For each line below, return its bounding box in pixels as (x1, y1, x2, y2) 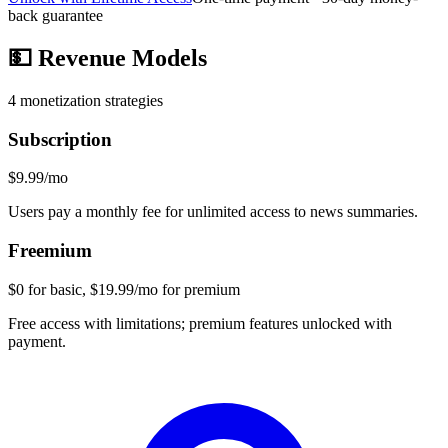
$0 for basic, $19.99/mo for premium (8, 280, 240, 298)
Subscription (8, 128, 112, 150)
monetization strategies (16, 91, 163, 109)
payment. (8, 332, 66, 350)
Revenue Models (32, 45, 207, 72)
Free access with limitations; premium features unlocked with (8, 314, 392, 332)
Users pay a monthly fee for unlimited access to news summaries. (8, 203, 418, 221)
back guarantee (8, 7, 103, 25)
